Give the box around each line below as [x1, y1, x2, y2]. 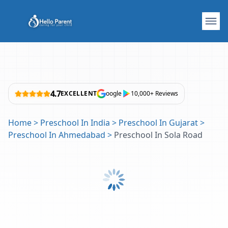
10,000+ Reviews [131, 89, 179, 98]
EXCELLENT [61, 89, 97, 98]
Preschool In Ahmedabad [8, 129, 105, 140]
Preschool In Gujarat [119, 117, 198, 128]
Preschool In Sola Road [114, 129, 203, 140]
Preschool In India [40, 117, 110, 128]
